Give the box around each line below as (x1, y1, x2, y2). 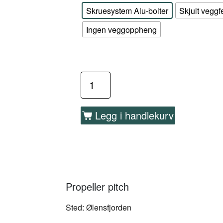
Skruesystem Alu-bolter (86, 4, 168, 16)
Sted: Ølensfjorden (66, 202, 131, 214)
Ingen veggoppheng (86, 23, 157, 35)
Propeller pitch (66, 179, 129, 194)
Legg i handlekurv (95, 108, 174, 122)
